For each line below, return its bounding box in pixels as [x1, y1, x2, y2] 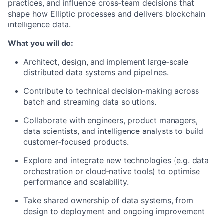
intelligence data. [8, 19, 71, 29]
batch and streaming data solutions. [23, 96, 156, 107]
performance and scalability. [23, 176, 129, 187]
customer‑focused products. [23, 136, 129, 147]
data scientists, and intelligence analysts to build [23, 126, 203, 136]
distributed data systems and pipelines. [23, 67, 169, 77]
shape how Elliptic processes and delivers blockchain [8, 8, 205, 19]
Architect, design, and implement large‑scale [23, 56, 188, 66]
